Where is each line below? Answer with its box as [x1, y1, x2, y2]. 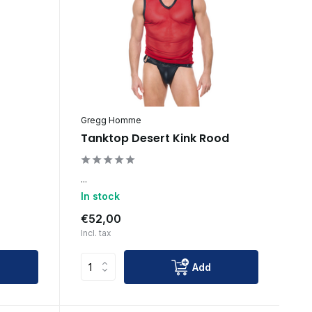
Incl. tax [80, 227, 111, 238]
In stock [80, 189, 120, 202]
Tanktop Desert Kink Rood [80, 130, 229, 146]
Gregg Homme [80, 114, 141, 125]
